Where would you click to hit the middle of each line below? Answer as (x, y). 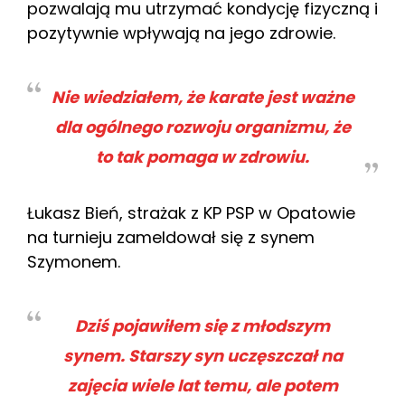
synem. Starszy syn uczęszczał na (202, 355)
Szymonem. (74, 261)
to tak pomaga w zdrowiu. (202, 156)
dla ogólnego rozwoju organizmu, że (202, 127)
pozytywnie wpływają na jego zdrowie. (181, 33)
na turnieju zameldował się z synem (171, 237)
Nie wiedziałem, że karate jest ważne (202, 97)
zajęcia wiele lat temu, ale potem (202, 385)
